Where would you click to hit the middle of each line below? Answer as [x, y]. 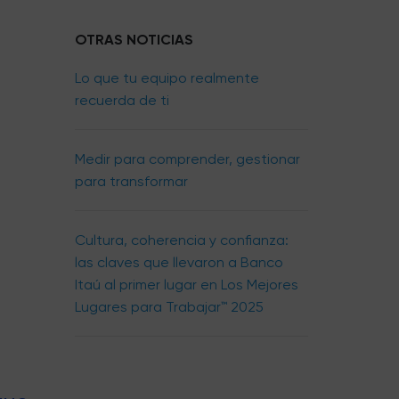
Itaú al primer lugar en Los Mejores [186, 285]
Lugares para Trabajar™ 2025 [169, 307]
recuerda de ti [122, 100]
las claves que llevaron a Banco [179, 262]
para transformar [131, 181]
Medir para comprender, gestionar [187, 159]
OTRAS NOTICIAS [134, 40]
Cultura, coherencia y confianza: [181, 240]
